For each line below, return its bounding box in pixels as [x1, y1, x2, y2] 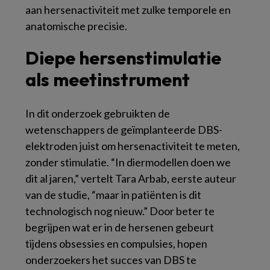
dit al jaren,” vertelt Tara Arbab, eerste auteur [25, 171, 236, 185]
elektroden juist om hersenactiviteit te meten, [25, 139, 240, 152]
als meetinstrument [25, 67, 190, 91]
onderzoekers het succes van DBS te [25, 253, 196, 266]
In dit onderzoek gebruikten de [25, 106, 170, 120]
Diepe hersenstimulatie [25, 46, 221, 69]
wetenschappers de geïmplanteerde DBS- [25, 122, 222, 136]
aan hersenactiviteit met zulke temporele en [25, 2, 231, 16]
